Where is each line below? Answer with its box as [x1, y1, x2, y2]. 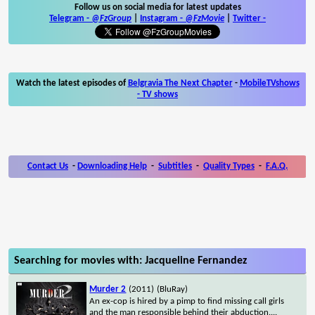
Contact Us [27, 161, 68, 171]
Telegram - [49, 13, 91, 23]
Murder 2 [89, 284, 127, 294]
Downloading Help [77, 161, 147, 171]
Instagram [140, 13, 178, 23]
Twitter [233, 13, 261, 23]
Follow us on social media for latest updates [74, 2, 241, 12]
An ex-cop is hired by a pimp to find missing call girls [89, 296, 285, 306]
